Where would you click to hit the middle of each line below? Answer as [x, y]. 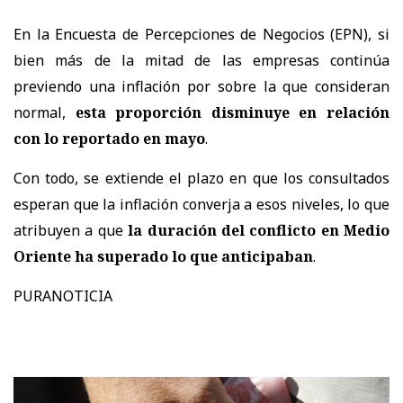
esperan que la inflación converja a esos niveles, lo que [201, 204]
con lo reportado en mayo [109, 138]
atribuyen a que [68, 230]
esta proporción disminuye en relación [233, 112]
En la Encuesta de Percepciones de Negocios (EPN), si [201, 34]
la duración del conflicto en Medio [256, 230]
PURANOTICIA [63, 296]
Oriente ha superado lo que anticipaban [163, 256]
